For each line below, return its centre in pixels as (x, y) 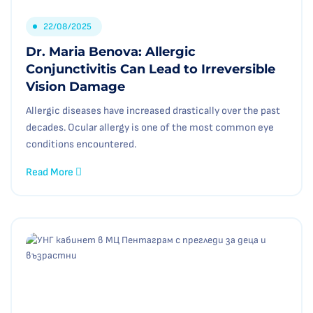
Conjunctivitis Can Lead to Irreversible (151, 69)
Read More (51, 172)
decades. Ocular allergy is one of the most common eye (150, 128)
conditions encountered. (81, 144)
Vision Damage (75, 87)
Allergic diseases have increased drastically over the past (153, 111)
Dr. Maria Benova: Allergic (111, 52)
